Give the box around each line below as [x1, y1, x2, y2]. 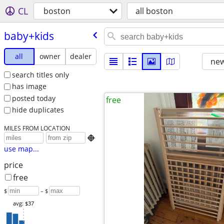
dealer [70, 51, 92, 61]
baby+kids [3, 28, 54, 43]
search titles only [11, 69, 69, 79]
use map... [3, 144, 39, 154]
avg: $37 [12, 199, 34, 207]
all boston [135, 5, 173, 16]
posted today [11, 93, 55, 103]
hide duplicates [11, 105, 64, 115]
